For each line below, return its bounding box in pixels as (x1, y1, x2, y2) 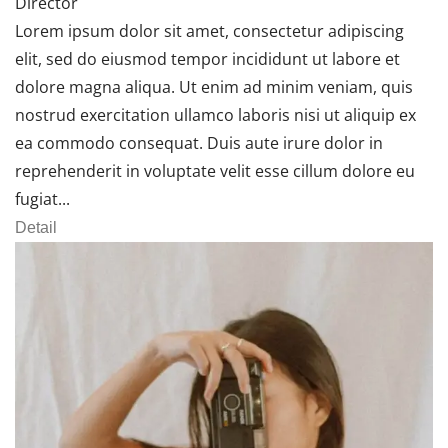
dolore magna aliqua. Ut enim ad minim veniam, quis (15, 76, 413, 99)
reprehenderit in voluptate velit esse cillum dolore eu (15, 160, 415, 183)
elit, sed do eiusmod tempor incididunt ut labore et (15, 48, 400, 71)
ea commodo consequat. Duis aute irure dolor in (15, 132, 383, 155)
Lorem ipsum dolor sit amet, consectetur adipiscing (15, 20, 404, 43)
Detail (15, 219, 57, 237)
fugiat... (15, 188, 70, 211)
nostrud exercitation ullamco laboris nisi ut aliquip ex (15, 104, 416, 127)
